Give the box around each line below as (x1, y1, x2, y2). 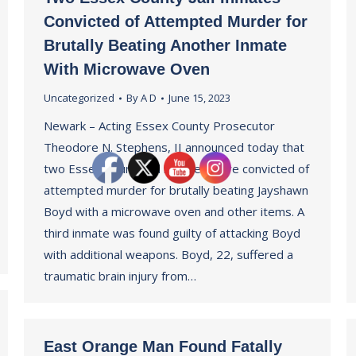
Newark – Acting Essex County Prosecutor (44, 118, 275, 133)
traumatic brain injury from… (44, 268, 196, 284)
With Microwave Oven (44, 60, 210, 78)
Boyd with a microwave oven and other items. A (44, 203, 304, 219)
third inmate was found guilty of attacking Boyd (44, 225, 300, 241)
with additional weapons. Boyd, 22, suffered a (44, 246, 293, 262)
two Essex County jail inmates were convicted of (44, 161, 309, 176)
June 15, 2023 (168, 91, 230, 105)
